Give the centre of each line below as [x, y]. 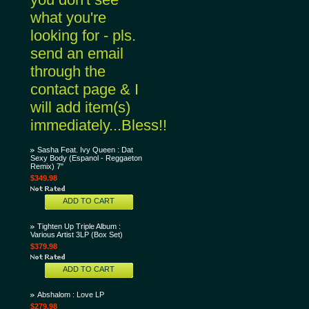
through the [68, 71]
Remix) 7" [47, 166]
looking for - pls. [83, 36]
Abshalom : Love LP [71, 295]
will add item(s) [80, 107]
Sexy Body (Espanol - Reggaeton [86, 158]
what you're [68, 18]
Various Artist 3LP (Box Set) [77, 235]
